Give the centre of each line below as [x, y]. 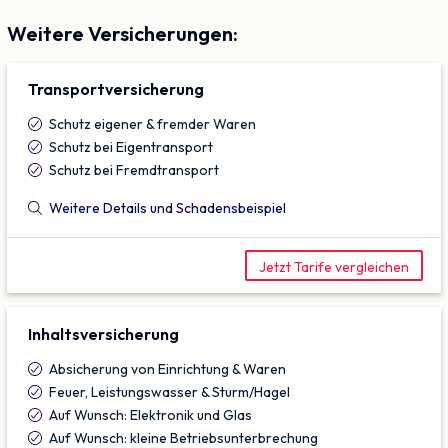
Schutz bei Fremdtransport [134, 170]
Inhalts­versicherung [103, 333]
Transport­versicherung [116, 89]
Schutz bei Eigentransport [131, 147]
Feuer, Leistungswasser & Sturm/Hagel [169, 391]
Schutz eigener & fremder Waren [152, 124]
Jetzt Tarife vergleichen [334, 266]
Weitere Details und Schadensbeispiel [167, 208]
